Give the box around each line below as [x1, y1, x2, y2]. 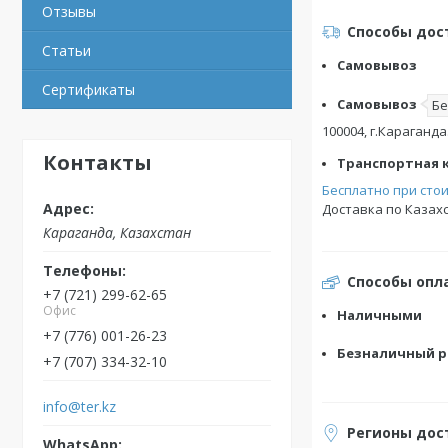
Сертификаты [42, 80, 135, 99]
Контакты [43, 149, 152, 176]
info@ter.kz [43, 396, 116, 416]
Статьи [42, 41, 91, 60]
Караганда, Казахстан [43, 222, 191, 242]
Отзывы [42, 2, 96, 21]
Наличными [337, 306, 422, 324]
